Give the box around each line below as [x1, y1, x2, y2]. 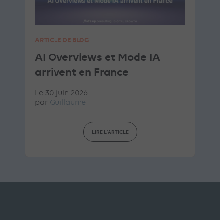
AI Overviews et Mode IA [35, 50, 160, 63]
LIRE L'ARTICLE [91, 128, 129, 135]
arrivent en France [35, 65, 129, 78]
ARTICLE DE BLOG [35, 35, 89, 44]
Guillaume [50, 98, 86, 107]
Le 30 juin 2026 [35, 89, 88, 97]
